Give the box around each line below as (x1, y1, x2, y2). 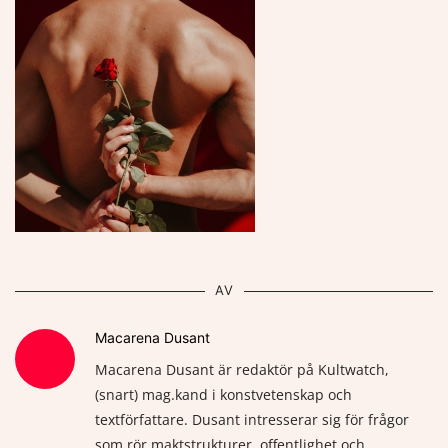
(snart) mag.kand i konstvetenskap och (95, 385, 352, 404)
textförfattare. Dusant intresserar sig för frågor (95, 410, 409, 429)
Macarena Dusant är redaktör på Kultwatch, (95, 360, 389, 379)
